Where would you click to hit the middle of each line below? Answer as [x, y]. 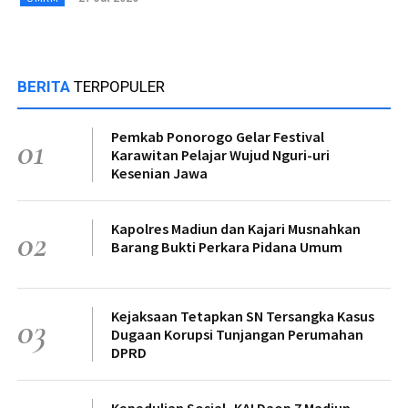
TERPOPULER [119, 86]
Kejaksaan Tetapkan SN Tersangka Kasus [243, 316]
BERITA [46, 86]
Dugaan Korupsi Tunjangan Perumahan [237, 334]
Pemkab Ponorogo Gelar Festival [218, 136]
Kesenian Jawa [159, 173]
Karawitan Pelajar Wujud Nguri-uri [220, 154]
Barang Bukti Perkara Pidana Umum [227, 246]
